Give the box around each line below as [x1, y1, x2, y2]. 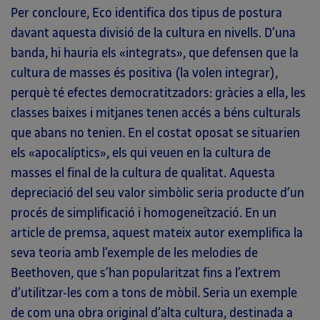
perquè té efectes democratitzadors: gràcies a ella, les [11, 86, 306, 100]
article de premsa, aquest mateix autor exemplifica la [11, 226, 303, 240]
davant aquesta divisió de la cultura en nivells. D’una [11, 26, 296, 40]
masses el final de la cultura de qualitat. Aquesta [11, 166, 275, 180]
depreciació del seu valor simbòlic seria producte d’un [11, 186, 304, 200]
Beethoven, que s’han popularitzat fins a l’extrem [11, 266, 281, 280]
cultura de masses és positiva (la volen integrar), [11, 66, 278, 80]
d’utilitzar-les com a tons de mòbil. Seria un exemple [11, 286, 297, 300]
